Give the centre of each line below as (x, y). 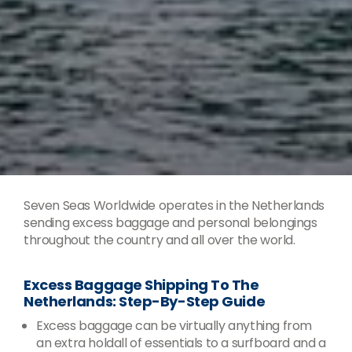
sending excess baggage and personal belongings (170, 222)
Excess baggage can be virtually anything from (174, 325)
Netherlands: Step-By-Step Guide (145, 301)
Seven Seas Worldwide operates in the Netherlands (174, 205)
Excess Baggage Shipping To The (141, 284)
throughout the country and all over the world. (159, 240)
